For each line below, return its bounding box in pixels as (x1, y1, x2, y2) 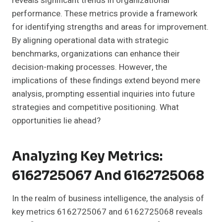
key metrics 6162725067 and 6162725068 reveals (12, 206, 203, 219)
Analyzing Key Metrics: (12, 148, 163, 165)
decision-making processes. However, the (12, 61, 167, 74)
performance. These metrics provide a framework (12, 7, 197, 20)
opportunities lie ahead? (12, 114, 101, 127)
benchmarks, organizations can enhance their (12, 48, 180, 60)
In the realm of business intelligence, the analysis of (12, 192, 204, 205)
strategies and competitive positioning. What (12, 101, 179, 114)
